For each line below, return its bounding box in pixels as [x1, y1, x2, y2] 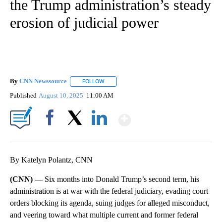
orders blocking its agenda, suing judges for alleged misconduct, [10, 198, 210, 207]
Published [10, 91, 37, 99]
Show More [130, 107, 209, 125]
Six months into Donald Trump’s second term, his [45, 174, 199, 183]
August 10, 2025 [39, 91, 85, 99]
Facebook [38, 130, 65, 138]
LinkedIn [88, 130, 111, 138]
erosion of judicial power [10, 14, 159, 31]
